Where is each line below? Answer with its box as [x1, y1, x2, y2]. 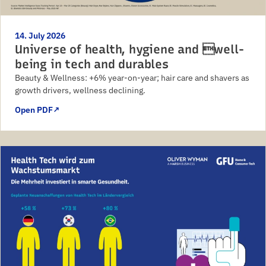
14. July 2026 [15, 30, 65, 42]
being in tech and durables [15, 57, 169, 72]
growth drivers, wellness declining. [15, 85, 145, 96]
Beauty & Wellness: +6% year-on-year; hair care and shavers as [15, 72, 249, 84]
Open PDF [15, 104, 53, 116]
